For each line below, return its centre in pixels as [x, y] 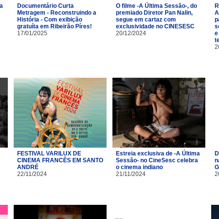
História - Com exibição [50, 19]
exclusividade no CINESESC [155, 26]
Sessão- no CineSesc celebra [157, 160]
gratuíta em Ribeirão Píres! [55, 26]
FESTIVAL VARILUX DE [49, 153]
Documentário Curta [45, 6]
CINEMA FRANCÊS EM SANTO [60, 160]
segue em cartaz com [146, 19]
